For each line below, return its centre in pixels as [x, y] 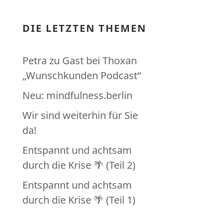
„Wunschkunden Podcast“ [81, 75]
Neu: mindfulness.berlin [77, 95]
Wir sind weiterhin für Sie [80, 115]
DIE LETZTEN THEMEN [84, 28]
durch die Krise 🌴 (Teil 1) [79, 200]
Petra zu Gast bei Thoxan [79, 60]
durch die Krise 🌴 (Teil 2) [79, 165]
